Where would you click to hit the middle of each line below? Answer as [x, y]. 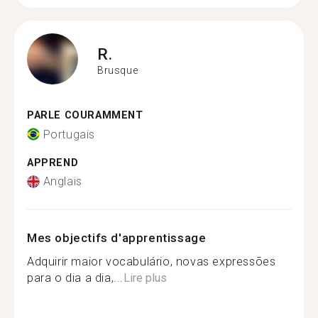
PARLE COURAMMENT [85, 115]
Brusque [118, 70]
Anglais [62, 181]
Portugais [69, 134]
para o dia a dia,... [75, 278]
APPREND [53, 163]
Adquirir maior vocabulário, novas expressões [152, 262]
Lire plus [145, 278]
